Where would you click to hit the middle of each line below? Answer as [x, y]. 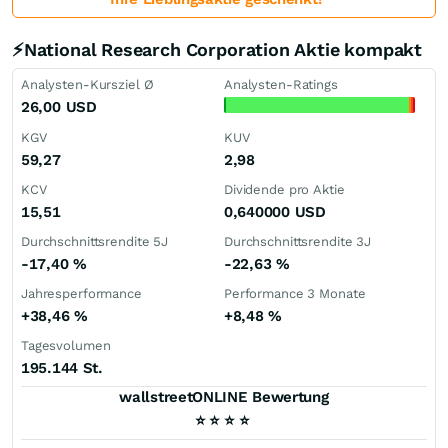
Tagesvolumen [66, 345]
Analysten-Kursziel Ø [87, 84]
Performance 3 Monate [295, 293]
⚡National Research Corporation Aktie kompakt [217, 49]
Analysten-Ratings [281, 84]
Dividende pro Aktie [284, 189]
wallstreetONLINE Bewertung [224, 397]
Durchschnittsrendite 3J [298, 241]
